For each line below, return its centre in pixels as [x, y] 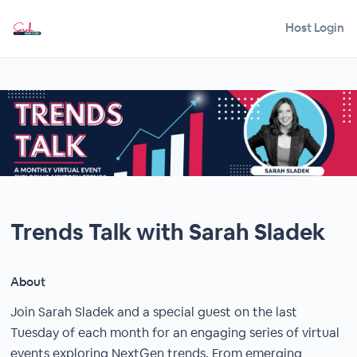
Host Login [315, 27]
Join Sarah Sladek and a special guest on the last [154, 312]
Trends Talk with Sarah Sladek [168, 232]
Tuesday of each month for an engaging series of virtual [175, 333]
